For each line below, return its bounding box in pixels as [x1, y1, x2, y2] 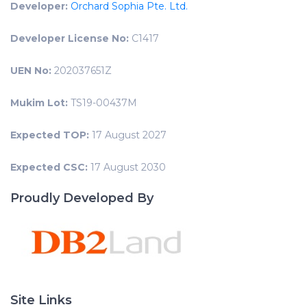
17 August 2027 [89, 129, 167, 141]
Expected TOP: [10, 129, 89, 141]
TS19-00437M [68, 97, 137, 109]
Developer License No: [10, 32, 129, 45]
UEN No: [10, 64, 51, 77]
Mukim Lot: [10, 97, 68, 109]
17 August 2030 [88, 161, 166, 173]
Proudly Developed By [10, 191, 153, 206]
